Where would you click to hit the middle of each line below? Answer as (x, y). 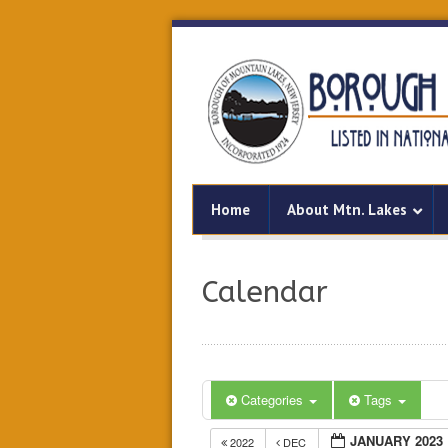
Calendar (265, 292)
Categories (274, 399)
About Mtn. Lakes (347, 209)
